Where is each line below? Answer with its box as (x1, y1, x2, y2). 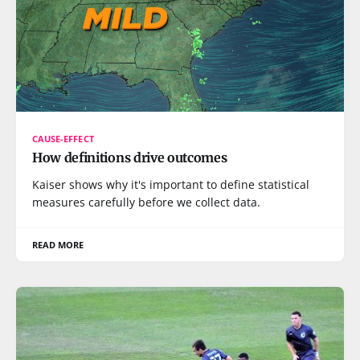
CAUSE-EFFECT (32, 132, 94, 145)
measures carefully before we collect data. (32, 194, 260, 210)
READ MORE (32, 238, 84, 251)
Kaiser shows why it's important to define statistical (32, 176, 309, 192)
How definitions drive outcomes (32, 149, 227, 166)
